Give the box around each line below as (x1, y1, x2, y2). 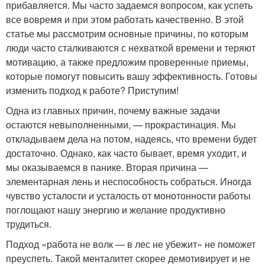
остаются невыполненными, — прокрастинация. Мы (6, 118, 236, 131)
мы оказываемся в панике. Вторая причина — (6, 160, 208, 174)
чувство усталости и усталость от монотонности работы (6, 189, 251, 202)
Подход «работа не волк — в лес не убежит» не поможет (6, 237, 256, 251)
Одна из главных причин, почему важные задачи (6, 104, 220, 117)
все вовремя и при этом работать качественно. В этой (6, 12, 244, 26)
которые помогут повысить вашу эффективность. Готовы (6, 69, 257, 83)
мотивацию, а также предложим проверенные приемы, (6, 55, 248, 69)
